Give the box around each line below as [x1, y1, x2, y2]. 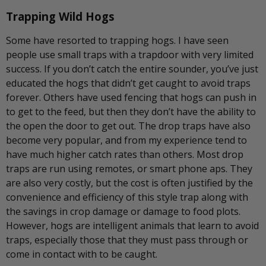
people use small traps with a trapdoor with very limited [6, 47, 254, 61]
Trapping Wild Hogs [6, 9, 115, 24]
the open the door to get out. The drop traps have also [6, 119, 251, 132]
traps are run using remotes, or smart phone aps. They [6, 161, 252, 175]
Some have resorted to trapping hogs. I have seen [6, 33, 229, 47]
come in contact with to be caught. [6, 247, 157, 261]
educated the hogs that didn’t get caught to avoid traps [6, 76, 251, 90]
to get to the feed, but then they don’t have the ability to [6, 104, 256, 118]
